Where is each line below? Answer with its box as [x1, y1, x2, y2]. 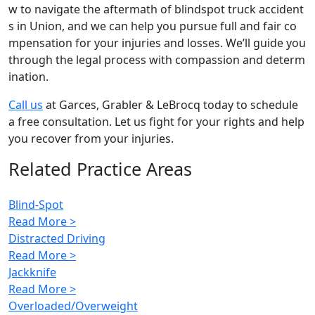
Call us [8, 97, 43, 113]
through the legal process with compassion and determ [8, 52, 305, 68]
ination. [8, 69, 49, 85]
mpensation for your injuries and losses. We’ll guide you [8, 35, 306, 51]
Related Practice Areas [8, 157, 192, 181]
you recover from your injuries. [8, 131, 174, 147]
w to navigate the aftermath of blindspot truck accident [8, 1, 304, 18]
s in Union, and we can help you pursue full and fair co [8, 18, 297, 34]
